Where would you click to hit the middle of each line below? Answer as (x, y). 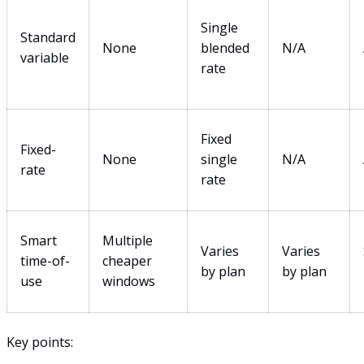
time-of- (45, 260)
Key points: (40, 342)
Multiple (128, 240)
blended (225, 48)
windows (129, 281)
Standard (48, 37)
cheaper (127, 260)
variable (45, 57)
